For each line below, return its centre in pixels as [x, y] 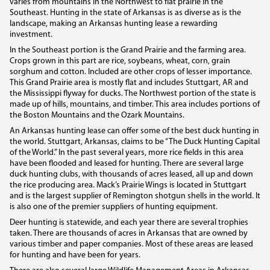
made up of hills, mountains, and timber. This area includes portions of [135, 104]
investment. [31, 34]
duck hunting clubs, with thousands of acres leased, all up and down [131, 174]
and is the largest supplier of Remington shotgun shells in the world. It [135, 196]
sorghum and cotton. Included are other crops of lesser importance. [131, 72]
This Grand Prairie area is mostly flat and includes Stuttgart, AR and [129, 83]
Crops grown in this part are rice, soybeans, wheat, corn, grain [120, 61]
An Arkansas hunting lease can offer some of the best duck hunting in [134, 131]
